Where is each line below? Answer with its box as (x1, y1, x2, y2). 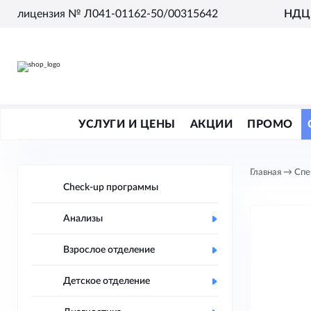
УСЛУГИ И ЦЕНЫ (78, 119, 176, 130)
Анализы (63, 214, 103, 224)
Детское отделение (63, 276, 150, 286)
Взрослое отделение (63, 245, 155, 255)
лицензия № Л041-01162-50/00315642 (17, 8, 218, 19)
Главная (250, 168, 281, 177)
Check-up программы (63, 183, 158, 192)
